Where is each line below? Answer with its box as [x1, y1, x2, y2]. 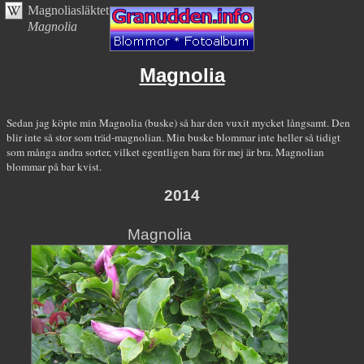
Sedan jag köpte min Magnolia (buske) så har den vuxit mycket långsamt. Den [6, 115, 350, 131]
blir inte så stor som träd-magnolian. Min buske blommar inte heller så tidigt [6, 130, 340, 145]
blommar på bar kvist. [6, 159, 102, 175]
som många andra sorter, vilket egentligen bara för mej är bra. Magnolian [6, 145, 324, 160]
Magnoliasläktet [28, 3, 109, 17]
